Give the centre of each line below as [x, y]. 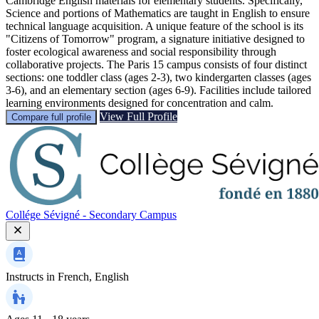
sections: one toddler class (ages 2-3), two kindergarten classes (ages [158, 77]
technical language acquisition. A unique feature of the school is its [155, 26]
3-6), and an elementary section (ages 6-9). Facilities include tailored [158, 90]
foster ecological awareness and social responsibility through [141, 51]
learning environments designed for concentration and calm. [140, 103]
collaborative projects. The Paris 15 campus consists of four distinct [156, 64]
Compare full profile [51, 117]
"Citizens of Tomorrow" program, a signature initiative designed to [155, 38]
